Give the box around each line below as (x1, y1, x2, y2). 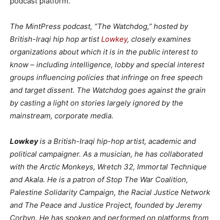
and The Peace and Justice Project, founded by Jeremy (10, 200, 202, 210)
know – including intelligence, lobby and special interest (10, 59, 204, 69)
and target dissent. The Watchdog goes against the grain (10, 85, 206, 95)
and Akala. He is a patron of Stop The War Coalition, (10, 174, 188, 184)
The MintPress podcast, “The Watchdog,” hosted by (10, 21, 188, 31)
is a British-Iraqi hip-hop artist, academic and (40, 136, 196, 146)
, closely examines (127, 34, 191, 44)
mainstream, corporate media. (10, 110, 113, 120)
